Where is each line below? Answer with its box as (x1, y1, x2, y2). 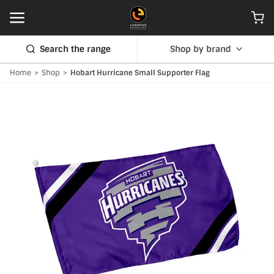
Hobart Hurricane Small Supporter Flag (70, 68, 210, 78)
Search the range (40, 43, 111, 54)
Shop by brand (169, 43, 231, 54)
